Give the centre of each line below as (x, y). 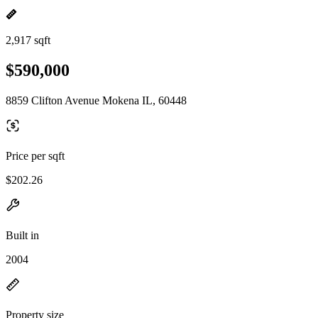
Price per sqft (35, 155)
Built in (22, 235)
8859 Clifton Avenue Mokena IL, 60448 (96, 100)
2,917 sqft (28, 40)
